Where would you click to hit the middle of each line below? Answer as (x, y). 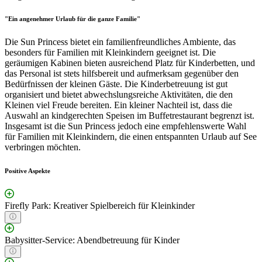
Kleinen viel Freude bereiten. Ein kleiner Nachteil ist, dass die (118, 105)
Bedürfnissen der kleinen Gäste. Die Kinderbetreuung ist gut (116, 84)
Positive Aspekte (27, 171)
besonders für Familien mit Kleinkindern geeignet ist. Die (110, 53)
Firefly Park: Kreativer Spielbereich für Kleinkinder (100, 206)
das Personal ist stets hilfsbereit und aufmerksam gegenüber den (122, 74)
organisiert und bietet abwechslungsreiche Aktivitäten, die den (119, 95)
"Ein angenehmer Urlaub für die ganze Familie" (73, 19)
